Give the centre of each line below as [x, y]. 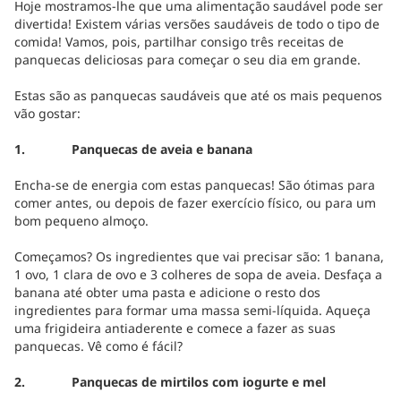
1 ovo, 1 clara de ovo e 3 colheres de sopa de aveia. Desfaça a [198, 274]
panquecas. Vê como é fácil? [98, 346]
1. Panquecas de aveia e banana [133, 149]
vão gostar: [47, 113]
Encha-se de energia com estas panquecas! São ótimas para [195, 185]
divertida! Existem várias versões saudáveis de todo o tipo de [197, 24]
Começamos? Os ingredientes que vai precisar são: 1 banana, [199, 256]
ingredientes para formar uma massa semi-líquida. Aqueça [192, 310]
